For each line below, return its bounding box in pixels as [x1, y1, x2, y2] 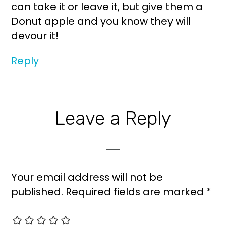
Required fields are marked [66, 184, 207, 199]
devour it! [11, 28, 59, 43]
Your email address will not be [11, 169, 163, 184]
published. [11, 184, 64, 199]
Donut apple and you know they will [11, 14, 191, 28]
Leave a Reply [55, 106, 171, 129]
